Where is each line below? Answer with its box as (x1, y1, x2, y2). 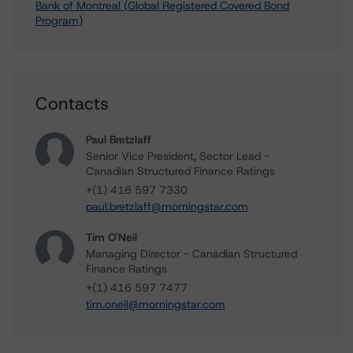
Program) (35, 13, 83, 28)
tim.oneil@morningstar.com (86, 297, 225, 311)
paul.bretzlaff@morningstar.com (86, 199, 248, 214)
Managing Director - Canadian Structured (86, 247, 297, 261)
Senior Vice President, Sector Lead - (86, 149, 269, 163)
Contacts (35, 92, 109, 115)
